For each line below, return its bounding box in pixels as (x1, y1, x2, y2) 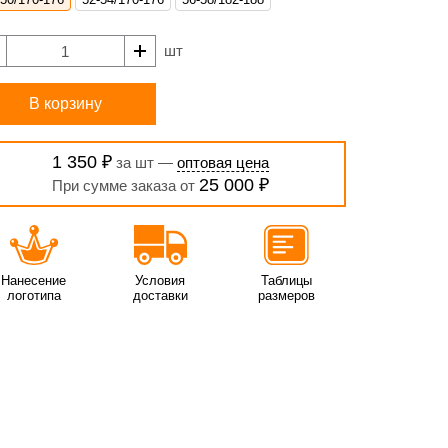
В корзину (28, 95, 102, 112)
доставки (132, 288, 188, 303)
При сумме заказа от (51, 177, 199, 194)
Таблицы (261, 273, 313, 288)
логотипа (6, 288, 61, 303)
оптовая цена (176, 154, 269, 171)
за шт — (111, 154, 177, 171)
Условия (135, 273, 186, 288)
